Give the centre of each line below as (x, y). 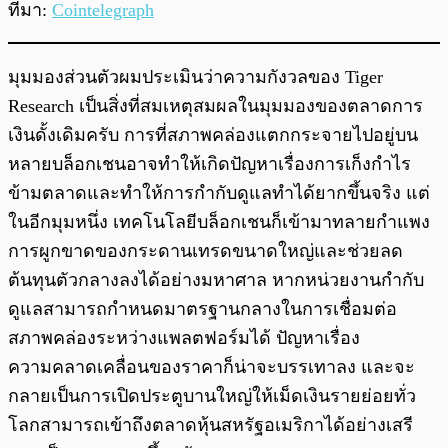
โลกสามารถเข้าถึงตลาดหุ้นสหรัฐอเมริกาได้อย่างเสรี (210, 425)
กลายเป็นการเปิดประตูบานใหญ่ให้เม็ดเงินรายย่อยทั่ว (212, 396)
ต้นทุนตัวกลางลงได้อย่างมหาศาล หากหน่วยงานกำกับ (216, 280)
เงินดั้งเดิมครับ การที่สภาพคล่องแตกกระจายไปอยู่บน (213, 135)
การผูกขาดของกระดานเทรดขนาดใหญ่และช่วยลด (205, 251)
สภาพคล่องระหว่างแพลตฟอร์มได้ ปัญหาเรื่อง (184, 338)
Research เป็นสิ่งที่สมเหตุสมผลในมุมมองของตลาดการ (215, 106)
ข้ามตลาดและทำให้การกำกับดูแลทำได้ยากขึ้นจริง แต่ (219, 193)
